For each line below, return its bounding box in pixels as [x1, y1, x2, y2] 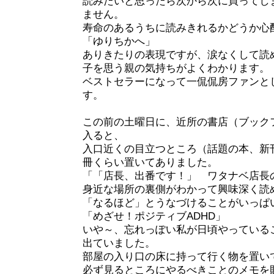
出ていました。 [83, 237, 155, 250]
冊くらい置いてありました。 [83, 157, 218, 169]
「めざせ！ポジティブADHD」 [83, 210, 226, 223]
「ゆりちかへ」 [83, 35, 155, 48]
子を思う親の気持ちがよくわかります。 [83, 62, 270, 75]
